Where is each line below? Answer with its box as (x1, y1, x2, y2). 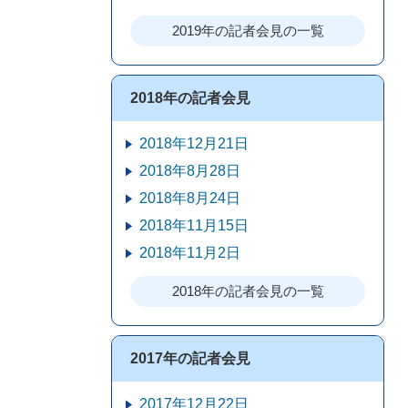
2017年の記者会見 (130, 351, 250, 366)
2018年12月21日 (139, 136, 249, 151)
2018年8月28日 (139, 163, 240, 178)
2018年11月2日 (139, 245, 240, 260)
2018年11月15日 (139, 218, 249, 233)
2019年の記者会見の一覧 (171, 23, 324, 38)
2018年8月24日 (139, 190, 240, 206)
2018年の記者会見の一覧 (171, 283, 324, 299)
